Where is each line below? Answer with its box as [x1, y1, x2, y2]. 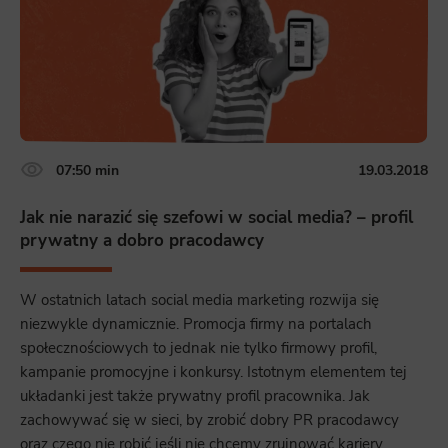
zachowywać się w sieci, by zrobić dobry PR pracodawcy [20, 409, 399, 430]
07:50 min [56, 159, 119, 180]
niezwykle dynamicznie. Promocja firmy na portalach [20, 313, 372, 334]
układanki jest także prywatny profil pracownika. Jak [20, 385, 370, 406]
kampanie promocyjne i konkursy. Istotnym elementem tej [20, 361, 407, 382]
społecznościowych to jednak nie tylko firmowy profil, [20, 337, 377, 358]
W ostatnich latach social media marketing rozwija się [20, 289, 379, 310]
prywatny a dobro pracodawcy [20, 229, 264, 253]
